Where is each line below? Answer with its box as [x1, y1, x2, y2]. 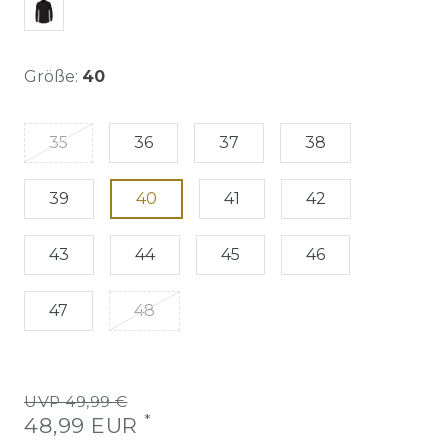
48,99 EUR [24, 412, 144, 438]
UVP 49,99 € [24, 391, 128, 411]
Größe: [24, 66, 78, 86]
